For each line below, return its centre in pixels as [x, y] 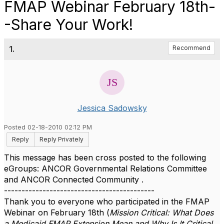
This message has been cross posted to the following [105, 157]
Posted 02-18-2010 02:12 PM [48, 127]
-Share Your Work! [68, 24]
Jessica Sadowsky [112, 108]
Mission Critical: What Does [161, 212]
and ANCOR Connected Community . [74, 179]
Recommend [191, 48]
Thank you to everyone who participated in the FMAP [107, 201]
